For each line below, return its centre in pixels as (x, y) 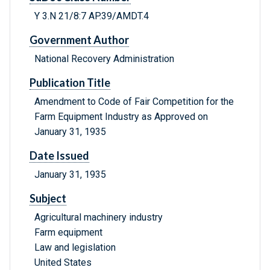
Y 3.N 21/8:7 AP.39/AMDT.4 (92, 16)
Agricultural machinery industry (99, 218)
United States (63, 263)
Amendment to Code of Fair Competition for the (134, 102)
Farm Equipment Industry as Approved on (121, 117)
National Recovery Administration (104, 59)
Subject (48, 199)
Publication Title (70, 83)
